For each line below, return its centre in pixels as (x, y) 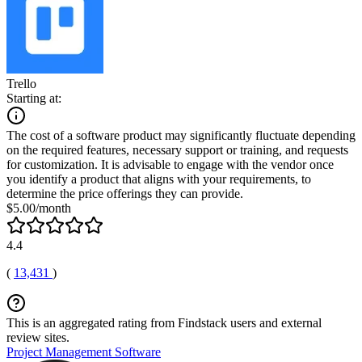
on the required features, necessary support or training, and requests (177, 149)
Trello (21, 83)
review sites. (38, 337)
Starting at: (34, 98)
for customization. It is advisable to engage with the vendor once (170, 164)
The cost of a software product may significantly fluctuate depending (181, 135)
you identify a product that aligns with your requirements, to (159, 179)
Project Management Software (84, 351)
